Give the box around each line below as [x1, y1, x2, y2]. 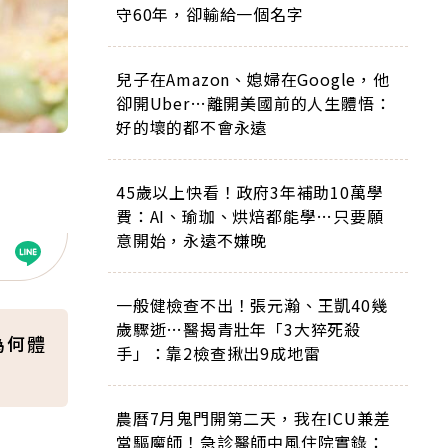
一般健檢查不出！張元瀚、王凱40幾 [116, 293, 388, 317]
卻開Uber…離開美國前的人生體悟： [116, 91, 392, 115]
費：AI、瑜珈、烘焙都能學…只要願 [116, 204, 384, 228]
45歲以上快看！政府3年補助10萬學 [116, 180, 384, 204]
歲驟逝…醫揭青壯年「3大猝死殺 [116, 317, 361, 341]
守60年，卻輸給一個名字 [116, 2, 304, 26]
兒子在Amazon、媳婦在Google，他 [116, 67, 390, 91]
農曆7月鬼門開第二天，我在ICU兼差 [116, 406, 391, 430]
